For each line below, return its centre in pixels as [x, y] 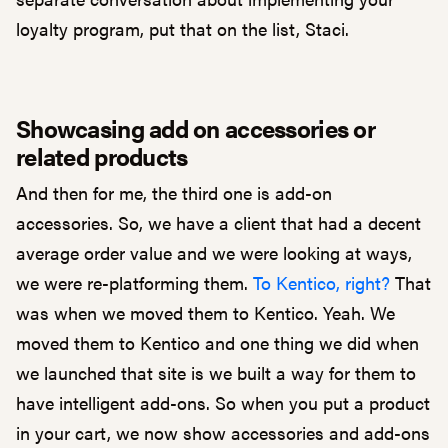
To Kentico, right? [321, 282]
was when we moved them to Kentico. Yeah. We [205, 312]
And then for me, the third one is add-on [174, 192]
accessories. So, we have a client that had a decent [218, 222]
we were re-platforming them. [134, 282]
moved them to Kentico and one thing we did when [217, 342]
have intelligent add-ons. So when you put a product [223, 402]
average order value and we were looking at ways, [214, 252]
